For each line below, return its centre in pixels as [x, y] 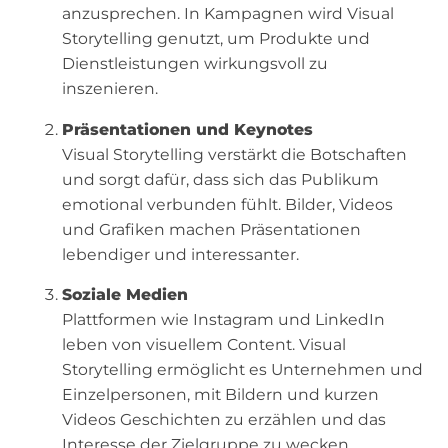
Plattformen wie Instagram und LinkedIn [224, 320]
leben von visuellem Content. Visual [204, 345]
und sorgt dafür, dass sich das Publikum [221, 179]
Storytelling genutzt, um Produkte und [216, 38]
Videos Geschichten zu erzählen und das [224, 420]
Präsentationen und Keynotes [188, 129]
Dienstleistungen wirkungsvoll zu [195, 63]
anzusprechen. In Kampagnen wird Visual [228, 13]
